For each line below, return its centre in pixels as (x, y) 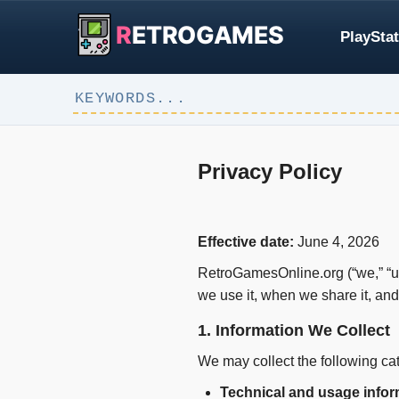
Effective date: (248, 242)
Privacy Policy (270, 172)
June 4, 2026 (338, 242)
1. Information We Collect (294, 331)
